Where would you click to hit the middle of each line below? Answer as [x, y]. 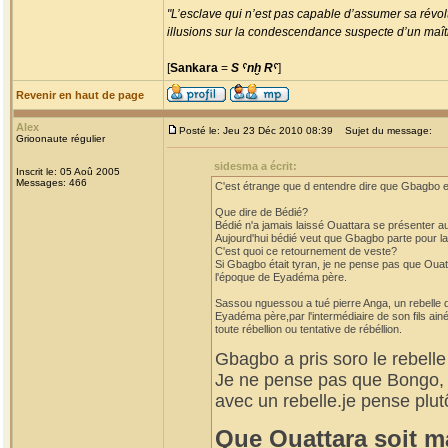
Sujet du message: [384, 130]
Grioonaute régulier [60, 138]
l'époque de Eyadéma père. [281, 277]
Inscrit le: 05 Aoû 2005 [68, 171]
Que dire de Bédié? [261, 212]
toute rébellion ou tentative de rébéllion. [308, 329]
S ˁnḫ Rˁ [254, 68]
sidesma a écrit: [255, 166]
